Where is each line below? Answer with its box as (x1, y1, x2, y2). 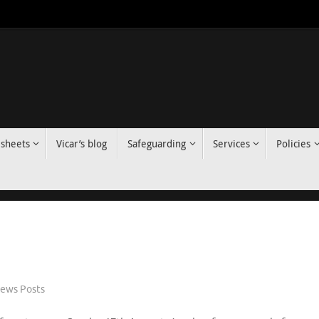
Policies (276, 137, 310, 151)
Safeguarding (127, 137, 187, 151)
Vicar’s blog (56, 137, 108, 151)
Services (212, 137, 250, 151)
